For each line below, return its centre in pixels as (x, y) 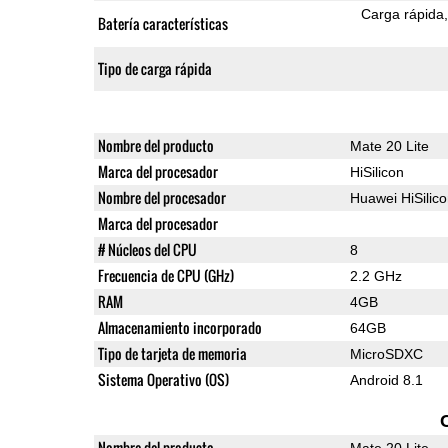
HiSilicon (376, 171)
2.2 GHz (375, 275)
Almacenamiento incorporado (179, 327)
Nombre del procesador (161, 197)
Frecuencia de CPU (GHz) (165, 275)
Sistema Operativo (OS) (163, 379)
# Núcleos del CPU (147, 249)
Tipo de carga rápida (154, 68)
